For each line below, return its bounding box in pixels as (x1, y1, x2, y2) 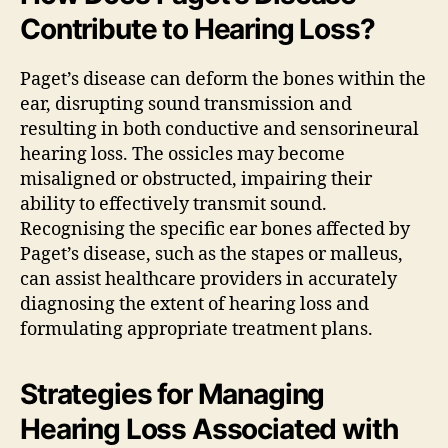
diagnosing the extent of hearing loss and (20, 292, 369, 316)
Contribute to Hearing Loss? (20, 11, 375, 46)
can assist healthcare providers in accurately (20, 267, 397, 291)
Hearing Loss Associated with (20, 411, 398, 446)
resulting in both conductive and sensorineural (20, 117, 419, 141)
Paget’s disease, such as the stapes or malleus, (20, 242, 403, 266)
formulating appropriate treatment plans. (20, 317, 373, 341)
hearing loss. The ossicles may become (20, 142, 345, 166)
